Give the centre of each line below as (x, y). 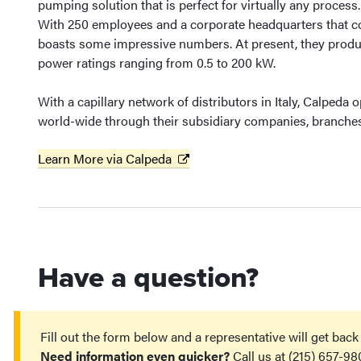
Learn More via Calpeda (105, 158)
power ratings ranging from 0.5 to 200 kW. (157, 62)
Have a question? (148, 278)
